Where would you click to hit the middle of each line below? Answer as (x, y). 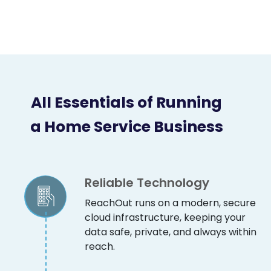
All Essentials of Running (126, 102)
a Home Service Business (126, 126)
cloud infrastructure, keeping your (165, 217)
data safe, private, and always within (171, 232)
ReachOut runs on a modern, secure (170, 203)
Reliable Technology (147, 182)
